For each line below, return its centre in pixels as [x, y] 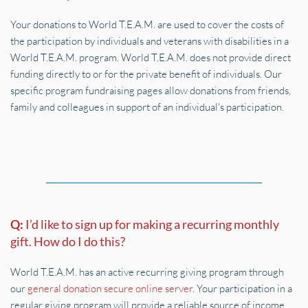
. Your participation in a [242, 288]
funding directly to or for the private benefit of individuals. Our [146, 74]
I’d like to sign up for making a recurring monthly [152, 224]
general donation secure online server [110, 288]
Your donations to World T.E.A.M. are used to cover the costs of [147, 24]
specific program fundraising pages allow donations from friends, [151, 90]
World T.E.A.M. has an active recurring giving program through [147, 272]
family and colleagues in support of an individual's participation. [147, 107]
